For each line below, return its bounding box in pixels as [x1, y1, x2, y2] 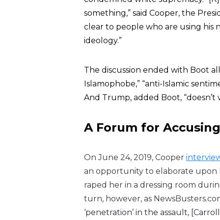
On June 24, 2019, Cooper [84, 153, 186, 162]
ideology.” [84, 36, 122, 45]
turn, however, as [84, 194, 154, 203]
